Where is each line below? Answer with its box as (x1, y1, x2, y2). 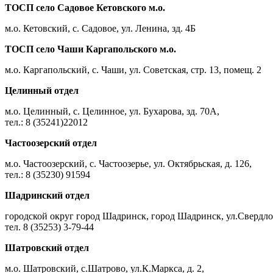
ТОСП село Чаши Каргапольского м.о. (5, 43, 176, 54)
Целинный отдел (5, 85, 79, 96)
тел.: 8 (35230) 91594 (5, 169, 90, 180)
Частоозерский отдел (5, 137, 97, 148)
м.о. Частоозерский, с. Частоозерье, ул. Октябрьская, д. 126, (5, 158, 252, 169)
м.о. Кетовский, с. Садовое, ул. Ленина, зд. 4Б (5, 23, 196, 34)
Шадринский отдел (5, 190, 90, 200)
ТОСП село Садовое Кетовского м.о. (5, 2, 165, 13)
